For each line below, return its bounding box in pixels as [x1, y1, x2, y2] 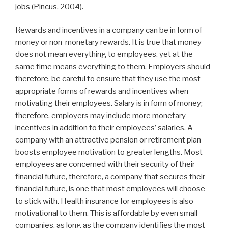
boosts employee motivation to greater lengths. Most [15, 148, 203, 157]
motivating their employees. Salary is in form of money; [15, 99, 203, 108]
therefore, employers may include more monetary [15, 111, 186, 121]
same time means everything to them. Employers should [15, 62, 210, 72]
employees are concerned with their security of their [15, 160, 195, 169]
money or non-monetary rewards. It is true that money [15, 38, 202, 47]
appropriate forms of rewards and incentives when [15, 87, 188, 96]
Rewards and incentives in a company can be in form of [15, 25, 202, 35]
